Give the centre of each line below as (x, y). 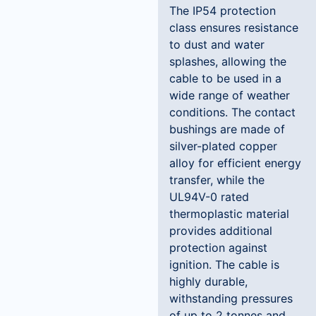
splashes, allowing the (228, 61)
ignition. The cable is (224, 265)
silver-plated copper (223, 146)
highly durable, (208, 281)
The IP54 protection (223, 11)
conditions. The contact (232, 112)
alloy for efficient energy (235, 163)
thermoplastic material (229, 214)
